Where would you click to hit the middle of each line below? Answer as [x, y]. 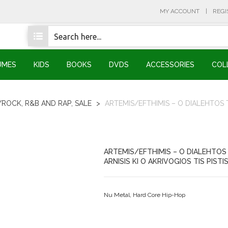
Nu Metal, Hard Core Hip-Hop [145, 195]
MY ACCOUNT [180, 11]
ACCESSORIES [170, 65]
